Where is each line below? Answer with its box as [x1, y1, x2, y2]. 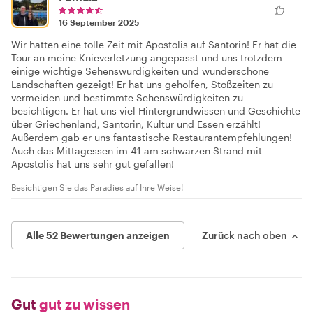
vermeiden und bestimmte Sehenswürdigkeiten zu [11, 91, 243, 103]
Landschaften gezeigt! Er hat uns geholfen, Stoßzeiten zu [11, 78, 273, 90]
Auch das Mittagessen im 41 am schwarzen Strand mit [11, 144, 262, 156]
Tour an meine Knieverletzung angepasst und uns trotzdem [11, 51, 282, 64]
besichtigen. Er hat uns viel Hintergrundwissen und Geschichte [11, 104, 300, 117]
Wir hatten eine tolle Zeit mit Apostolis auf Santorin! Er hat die [11, 38, 296, 50]
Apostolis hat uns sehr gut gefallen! [11, 157, 174, 170]
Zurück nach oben [202, 228, 287, 241]
